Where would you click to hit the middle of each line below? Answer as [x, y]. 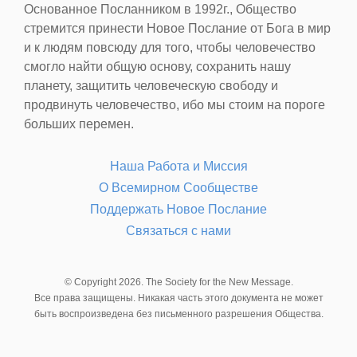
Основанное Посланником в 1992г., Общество [160, 10]
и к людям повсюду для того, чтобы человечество [170, 48]
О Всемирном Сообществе [178, 188]
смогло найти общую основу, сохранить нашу [157, 67]
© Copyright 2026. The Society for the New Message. [178, 282]
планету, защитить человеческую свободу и [151, 86]
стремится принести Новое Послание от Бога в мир [177, 29]
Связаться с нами [178, 231]
